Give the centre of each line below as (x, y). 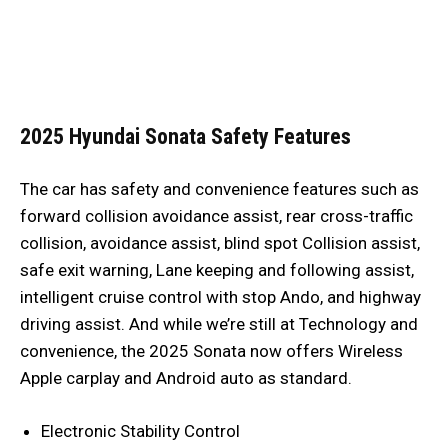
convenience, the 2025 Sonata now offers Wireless (211, 350)
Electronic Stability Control (142, 430)
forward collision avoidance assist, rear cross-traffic (216, 215)
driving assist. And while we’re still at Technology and (219, 323)
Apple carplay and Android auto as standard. (186, 377)
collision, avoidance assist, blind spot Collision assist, (220, 242)
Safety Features (281, 136)
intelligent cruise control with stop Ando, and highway (220, 296)
